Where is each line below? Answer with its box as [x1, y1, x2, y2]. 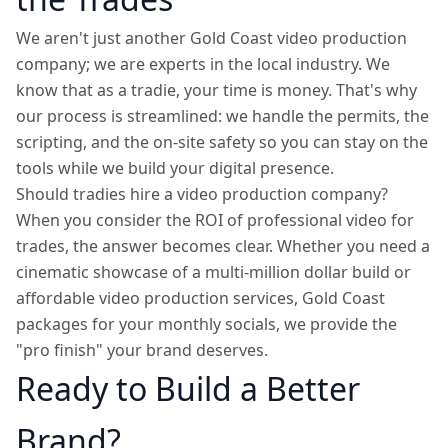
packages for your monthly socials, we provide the [16, 313, 397, 335]
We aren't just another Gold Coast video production [16, 27, 407, 49]
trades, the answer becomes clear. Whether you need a [16, 235, 430, 257]
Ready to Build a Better [16, 367, 360, 410]
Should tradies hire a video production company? [16, 183, 388, 205]
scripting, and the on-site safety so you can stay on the [16, 131, 428, 153]
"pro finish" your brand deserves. [16, 339, 268, 361]
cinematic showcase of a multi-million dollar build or [16, 261, 411, 283]
